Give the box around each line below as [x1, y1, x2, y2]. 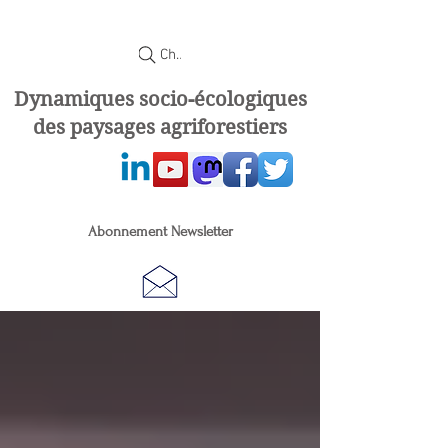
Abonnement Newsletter [87, 223, 233, 240]
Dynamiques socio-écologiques [13, 88, 307, 111]
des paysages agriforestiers [33, 116, 287, 139]
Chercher [160, 46, 219, 64]
